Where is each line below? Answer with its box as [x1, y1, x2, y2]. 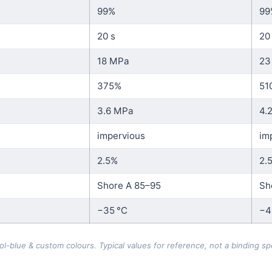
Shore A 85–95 [97, 179, 161, 191]
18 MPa [97, 55, 129, 67]
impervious [97, 129, 145, 141]
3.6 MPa [97, 104, 134, 117]
